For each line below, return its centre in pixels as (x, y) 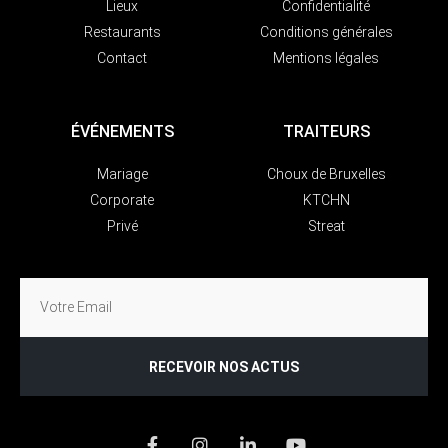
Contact (122, 58)
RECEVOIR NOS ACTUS (224, 366)
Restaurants (122, 32)
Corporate (122, 200)
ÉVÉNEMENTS (122, 132)
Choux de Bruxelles (326, 174)
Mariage (122, 174)
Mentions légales (326, 58)
